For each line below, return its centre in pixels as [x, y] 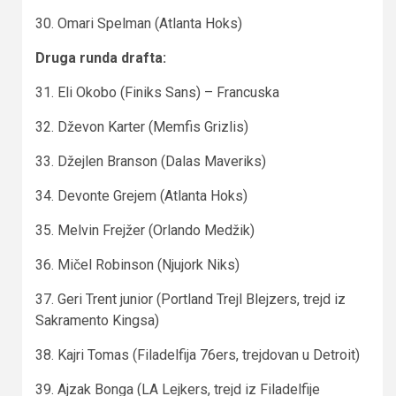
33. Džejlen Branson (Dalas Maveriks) [151, 161]
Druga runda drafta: [101, 57]
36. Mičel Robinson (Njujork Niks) [137, 264]
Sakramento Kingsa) [97, 320]
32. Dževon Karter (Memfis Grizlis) [142, 126]
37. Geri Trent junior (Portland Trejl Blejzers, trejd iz [190, 299]
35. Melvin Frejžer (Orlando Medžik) [145, 230]
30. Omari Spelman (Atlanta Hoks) [139, 23]
